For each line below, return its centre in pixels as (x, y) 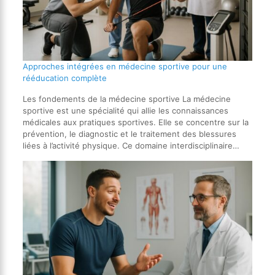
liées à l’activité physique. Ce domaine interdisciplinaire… (131, 145)
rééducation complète (64, 78)
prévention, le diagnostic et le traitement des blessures (129, 134)
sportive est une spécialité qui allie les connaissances (125, 110)
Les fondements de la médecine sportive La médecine (126, 99)
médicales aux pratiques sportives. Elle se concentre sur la (135, 122)
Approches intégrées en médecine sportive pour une (125, 66)
